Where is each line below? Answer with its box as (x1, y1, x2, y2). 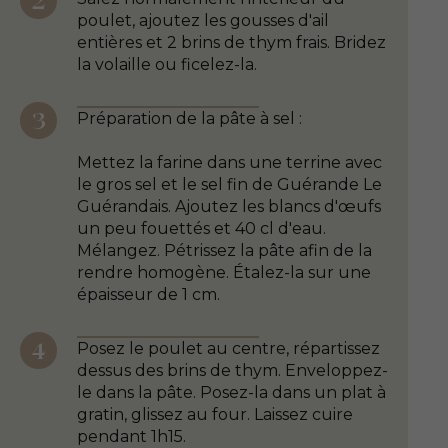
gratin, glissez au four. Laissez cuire (77, 404, 353, 424)
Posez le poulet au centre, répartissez (77, 338, 380, 358)
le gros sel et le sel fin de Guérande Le (77, 174, 382, 194)
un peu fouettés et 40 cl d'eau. (77, 218, 326, 238)
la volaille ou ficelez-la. (77, 54, 257, 74)
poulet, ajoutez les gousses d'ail (77, 10, 329, 30)
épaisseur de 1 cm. (77, 284, 220, 304)
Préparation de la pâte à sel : (77, 108, 302, 128)
